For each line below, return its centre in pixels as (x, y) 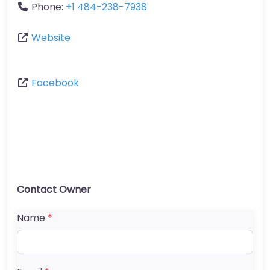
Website (51, 38)
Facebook (55, 83)
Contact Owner (54, 190)
